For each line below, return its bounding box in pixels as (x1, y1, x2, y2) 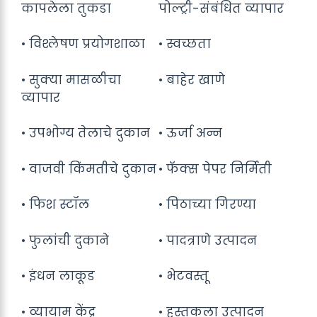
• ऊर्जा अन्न (158, 125, 222, 142)
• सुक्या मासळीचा (21, 71, 121, 88)
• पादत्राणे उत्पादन (158, 231, 257, 249)
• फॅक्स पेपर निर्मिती (158, 160, 272, 178)
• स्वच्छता (158, 35, 211, 52)
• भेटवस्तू (158, 267, 209, 284)
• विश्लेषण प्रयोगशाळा (21, 35, 145, 52)
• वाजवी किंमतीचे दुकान (21, 160, 156, 178)
